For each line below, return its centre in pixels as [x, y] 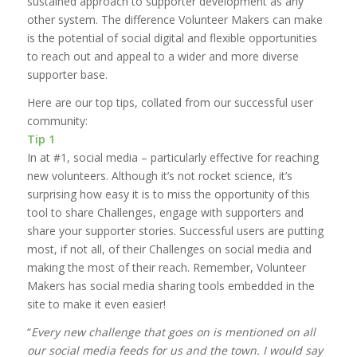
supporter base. [67, 74]
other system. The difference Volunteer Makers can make [175, 19]
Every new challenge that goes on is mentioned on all [173, 331]
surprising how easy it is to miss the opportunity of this [168, 194]
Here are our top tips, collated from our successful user [170, 102]
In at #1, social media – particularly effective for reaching [173, 157]
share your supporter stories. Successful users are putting [175, 230]
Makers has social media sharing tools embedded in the [171, 285]
